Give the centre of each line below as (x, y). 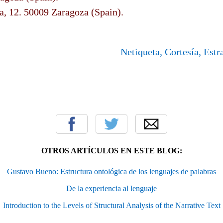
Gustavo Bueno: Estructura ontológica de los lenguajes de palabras (111, 171)
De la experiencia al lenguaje (111, 188)
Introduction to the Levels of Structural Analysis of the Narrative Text (111, 205)
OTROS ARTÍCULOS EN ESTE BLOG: (111, 150)
